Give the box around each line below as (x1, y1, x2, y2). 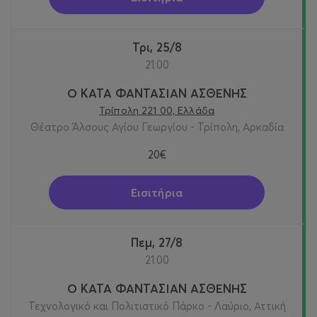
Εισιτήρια (130, 185, 183, 200)
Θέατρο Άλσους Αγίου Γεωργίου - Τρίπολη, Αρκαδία (30, 120, 284, 134)
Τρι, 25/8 (139, 39, 182, 54)
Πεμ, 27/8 (139, 234, 183, 250)
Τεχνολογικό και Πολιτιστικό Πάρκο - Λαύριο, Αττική (28, 299, 286, 313)
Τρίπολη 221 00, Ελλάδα (98, 103, 215, 117)
